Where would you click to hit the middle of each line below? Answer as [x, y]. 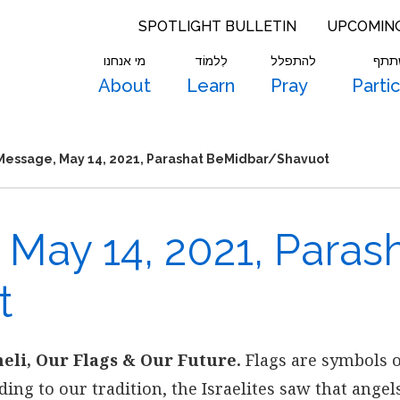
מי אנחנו [125, 61]
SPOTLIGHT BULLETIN [217, 26]
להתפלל [293, 61]
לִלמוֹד [211, 61]
